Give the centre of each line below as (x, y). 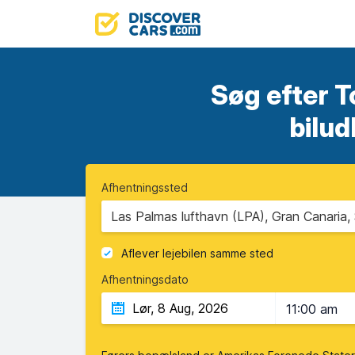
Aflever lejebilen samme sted (197, 254)
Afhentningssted (145, 187)
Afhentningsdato (145, 279)
